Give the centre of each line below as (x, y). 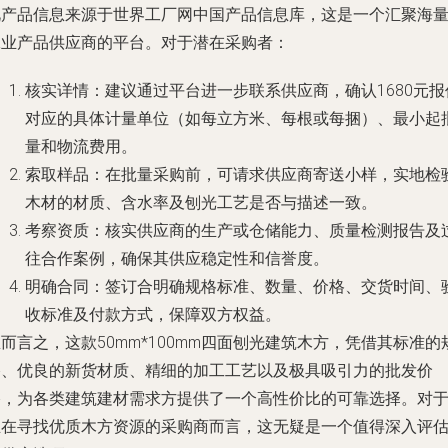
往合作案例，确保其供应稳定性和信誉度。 (177, 258)
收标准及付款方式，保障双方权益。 (153, 314)
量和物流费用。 (81, 146)
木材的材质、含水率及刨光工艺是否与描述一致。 (201, 202)
